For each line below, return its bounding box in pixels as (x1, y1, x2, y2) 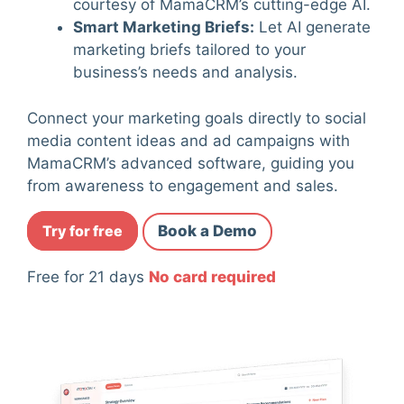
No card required (149, 267, 276, 286)
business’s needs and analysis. (73, 63, 298, 82)
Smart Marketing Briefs (73, 18, 250, 37)
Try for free (42, 222, 123, 241)
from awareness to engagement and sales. (27, 176, 338, 195)
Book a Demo (158, 222, 257, 241)
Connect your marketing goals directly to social (27, 108, 366, 127)
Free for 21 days (27, 267, 149, 286)
